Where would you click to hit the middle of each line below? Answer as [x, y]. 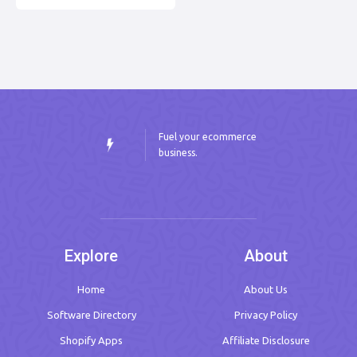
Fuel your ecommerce [208, 137]
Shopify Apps [91, 340]
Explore [91, 256]
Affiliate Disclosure [266, 340]
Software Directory [91, 315]
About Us [266, 289]
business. [178, 153]
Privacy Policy [266, 315]
